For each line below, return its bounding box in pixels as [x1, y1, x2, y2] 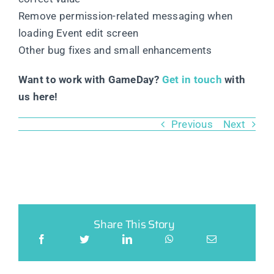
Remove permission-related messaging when [18, 10, 233, 23]
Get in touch [161, 73, 222, 86]
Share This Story [94, 215, 175, 233]
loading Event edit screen [18, 27, 139, 40]
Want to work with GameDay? [18, 73, 162, 86]
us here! [18, 91, 58, 103]
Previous [171, 118, 213, 131]
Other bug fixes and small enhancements [18, 44, 212, 57]
